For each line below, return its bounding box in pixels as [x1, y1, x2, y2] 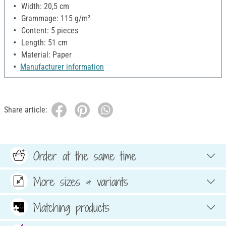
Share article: [4, 105, 47, 115]
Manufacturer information [20, 62, 104, 72]
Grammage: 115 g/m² [19, 14, 90, 24]
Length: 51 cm [19, 38, 68, 48]
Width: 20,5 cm [19, 2, 69, 12]
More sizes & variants [33, 173, 128, 190]
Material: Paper [19, 50, 72, 60]
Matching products [33, 199, 109, 215]
